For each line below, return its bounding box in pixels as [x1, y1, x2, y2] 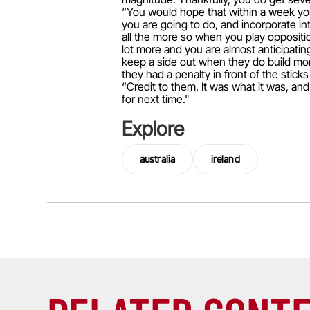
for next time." [122, 92, 190, 107]
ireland [210, 153, 240, 165]
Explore [122, 117, 184, 141]
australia [140, 153, 175, 165]
